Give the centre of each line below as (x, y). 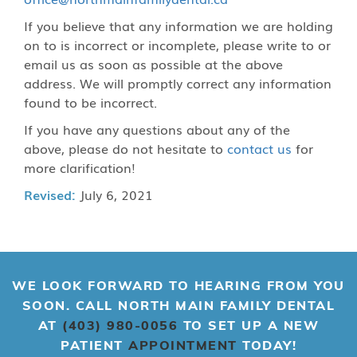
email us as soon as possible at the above (153, 64)
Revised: (50, 194)
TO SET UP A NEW (249, 325)
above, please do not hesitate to (126, 148)
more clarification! (80, 167)
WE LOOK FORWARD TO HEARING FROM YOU (178, 285)
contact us (259, 148)
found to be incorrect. (90, 102)
